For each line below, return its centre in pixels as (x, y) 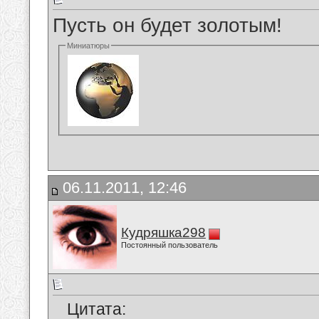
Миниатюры (89, 46)
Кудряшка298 (163, 232)
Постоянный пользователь (169, 245)
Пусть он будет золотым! (167, 26)
